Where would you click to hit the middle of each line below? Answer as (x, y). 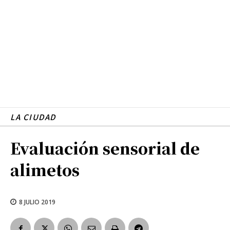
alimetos (45, 169)
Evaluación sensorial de (105, 148)
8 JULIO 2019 (37, 202)
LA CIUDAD (33, 117)
